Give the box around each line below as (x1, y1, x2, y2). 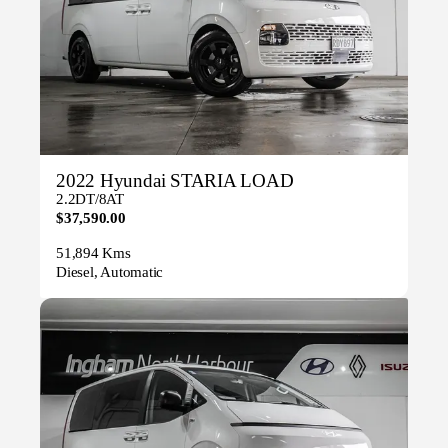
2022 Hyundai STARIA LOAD (56, 170, 294, 192)
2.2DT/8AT (56, 191, 124, 208)
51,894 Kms (56, 245, 131, 262)
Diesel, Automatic (56, 264, 164, 281)
